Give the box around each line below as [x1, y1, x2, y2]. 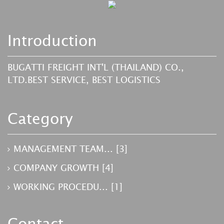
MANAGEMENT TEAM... [13, 141, 116, 156]
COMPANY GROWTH [13, 160, 102, 175]
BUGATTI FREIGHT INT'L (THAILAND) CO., [7, 60, 184, 74]
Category [7, 107, 73, 130]
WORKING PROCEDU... [13, 179, 111, 194]
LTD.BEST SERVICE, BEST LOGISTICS [7, 72, 160, 87]
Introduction [7, 29, 97, 52]
